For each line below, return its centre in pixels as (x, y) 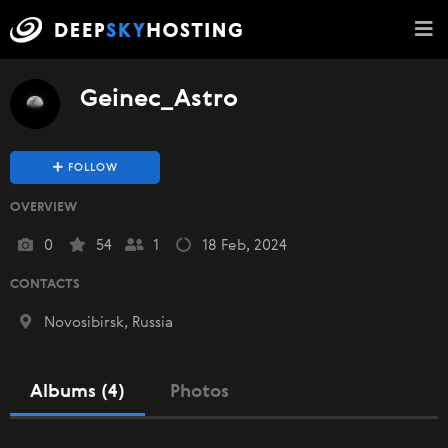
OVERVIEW (43, 207)
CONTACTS (45, 284)
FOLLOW (92, 168)
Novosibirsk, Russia (106, 322)
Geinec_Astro (159, 100)
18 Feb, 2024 (244, 245)
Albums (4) (77, 392)
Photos (199, 392)
